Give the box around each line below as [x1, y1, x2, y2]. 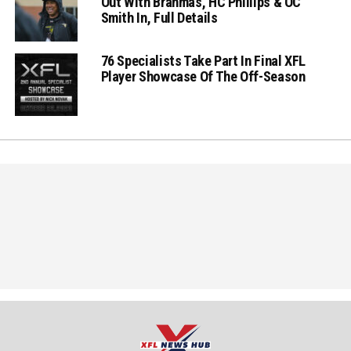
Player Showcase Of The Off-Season [100, 67, 306, 85]
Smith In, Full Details [100, 9, 218, 26]
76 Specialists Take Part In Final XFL [100, 52, 306, 69]
